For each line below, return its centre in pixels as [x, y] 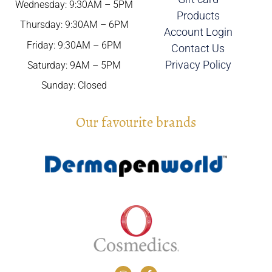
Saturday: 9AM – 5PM [74, 65]
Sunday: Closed [74, 86]
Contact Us [198, 48]
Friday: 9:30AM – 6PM [74, 45]
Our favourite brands [136, 122]
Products [198, 15]
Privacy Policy [198, 65]
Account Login [198, 32]
